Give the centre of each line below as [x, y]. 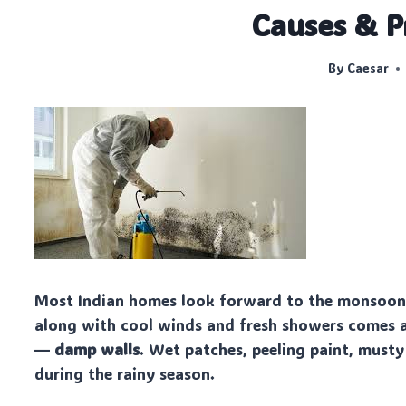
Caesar [367, 68]
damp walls [97, 349]
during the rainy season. [125, 374]
